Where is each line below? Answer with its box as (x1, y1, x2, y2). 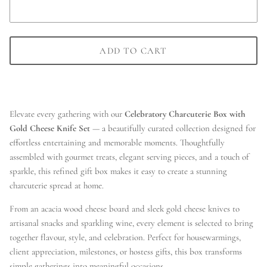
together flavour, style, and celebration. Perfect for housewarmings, (10, 232, 241, 243)
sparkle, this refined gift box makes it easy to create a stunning (10, 166, 227, 177)
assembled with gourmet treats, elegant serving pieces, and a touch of (10, 151, 249, 163)
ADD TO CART (100, 45, 167, 56)
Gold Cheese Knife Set (10, 123, 90, 134)
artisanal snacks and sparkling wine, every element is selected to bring (10, 218, 253, 229)
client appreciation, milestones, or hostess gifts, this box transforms (10, 246, 242, 257)
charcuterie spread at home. (10, 180, 104, 191)
